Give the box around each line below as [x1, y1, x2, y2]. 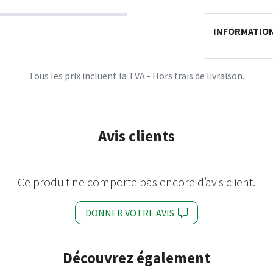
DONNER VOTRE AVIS [85, 207, 178, 219]
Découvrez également [63, 248, 210, 268]
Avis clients [98, 126, 175, 146]
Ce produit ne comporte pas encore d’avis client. [18, 174, 255, 190]
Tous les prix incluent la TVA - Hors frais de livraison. [29, 69, 244, 82]
